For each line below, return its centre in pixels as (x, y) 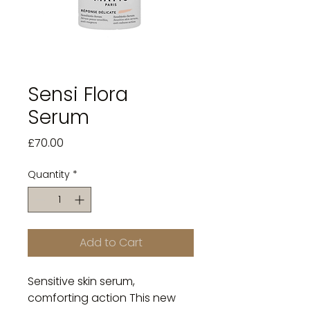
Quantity (49, 174)
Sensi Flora (78, 94)
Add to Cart (111, 243)
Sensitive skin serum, (81, 281)
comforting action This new (102, 298)
